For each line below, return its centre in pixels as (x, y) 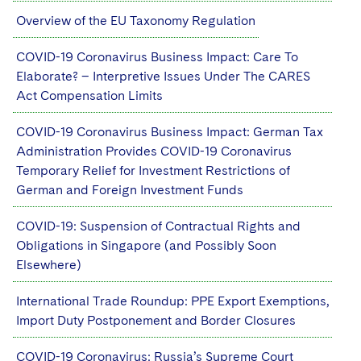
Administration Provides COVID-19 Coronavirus (154, 151)
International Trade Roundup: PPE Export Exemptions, (172, 301)
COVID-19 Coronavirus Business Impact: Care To (157, 57)
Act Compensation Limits (89, 95)
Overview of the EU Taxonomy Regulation (136, 21)
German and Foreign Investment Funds (130, 190)
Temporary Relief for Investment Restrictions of (153, 170)
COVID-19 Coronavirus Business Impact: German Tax (170, 132)
